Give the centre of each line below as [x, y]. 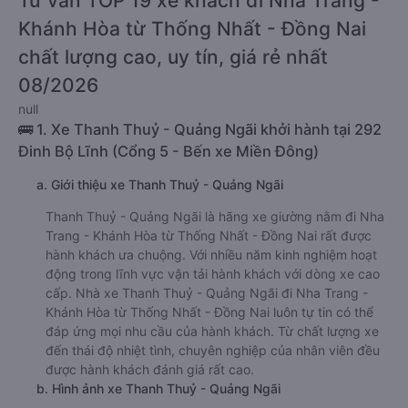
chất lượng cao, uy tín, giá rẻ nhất [173, 57]
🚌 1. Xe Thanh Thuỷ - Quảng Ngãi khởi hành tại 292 [200, 129]
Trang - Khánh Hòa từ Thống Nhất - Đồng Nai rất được [209, 235]
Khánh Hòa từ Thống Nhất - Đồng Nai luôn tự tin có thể [209, 312]
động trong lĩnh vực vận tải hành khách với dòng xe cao [213, 274]
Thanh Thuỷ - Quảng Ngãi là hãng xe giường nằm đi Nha [215, 216]
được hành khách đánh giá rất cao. [150, 369]
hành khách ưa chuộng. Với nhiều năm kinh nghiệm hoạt [211, 255]
